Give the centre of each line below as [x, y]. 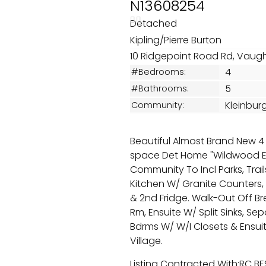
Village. [146, 241]
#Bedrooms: [159, 72]
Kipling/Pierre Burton [177, 40]
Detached [155, 23]
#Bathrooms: [160, 88]
